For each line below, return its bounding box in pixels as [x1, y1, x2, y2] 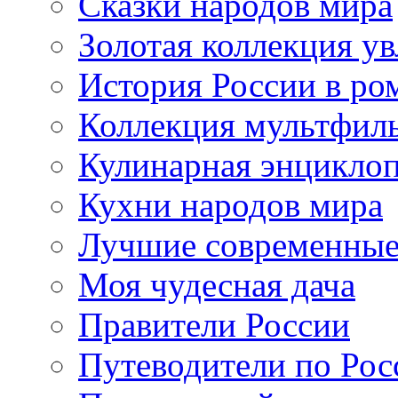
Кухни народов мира [78, 185, 383, 224]
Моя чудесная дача [78, 265, 355, 304]
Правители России [78, 305, 350, 344]
